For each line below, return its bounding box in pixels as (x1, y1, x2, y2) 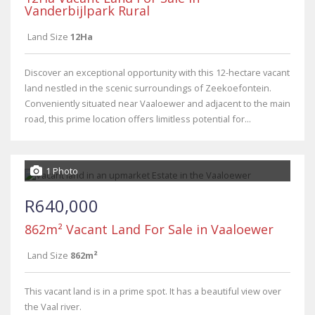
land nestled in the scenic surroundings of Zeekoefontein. (25, 82, 271, 94)
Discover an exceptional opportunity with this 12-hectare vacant (25, 66, 290, 79)
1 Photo (46, 165, 78, 177)
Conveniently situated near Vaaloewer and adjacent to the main (25, 97, 290, 110)
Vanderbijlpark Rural (25, 2, 150, 19)
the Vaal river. (25, 300, 82, 313)
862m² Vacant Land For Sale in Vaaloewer (25, 221, 274, 238)
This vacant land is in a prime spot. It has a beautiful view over (25, 285, 281, 297)
